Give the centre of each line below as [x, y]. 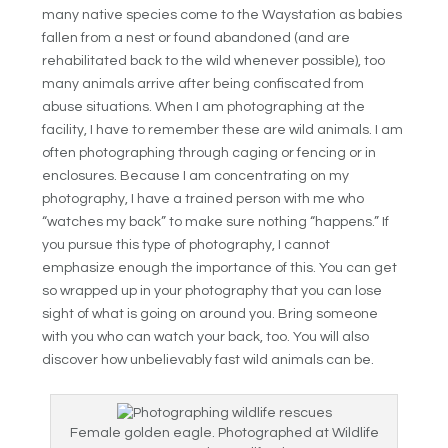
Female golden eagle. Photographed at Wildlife [224, 433]
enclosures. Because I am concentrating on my [196, 175]
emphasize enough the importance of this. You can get [220, 267]
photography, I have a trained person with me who [203, 198]
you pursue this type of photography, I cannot [186, 244]
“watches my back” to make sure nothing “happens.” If [216, 221]
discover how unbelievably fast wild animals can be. [208, 359]
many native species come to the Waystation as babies [222, 14]
